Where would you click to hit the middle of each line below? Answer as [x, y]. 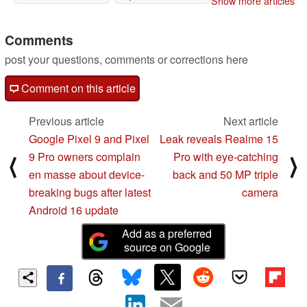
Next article [251, 121]
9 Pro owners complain [85, 157]
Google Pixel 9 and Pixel [89, 139]
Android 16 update [74, 210]
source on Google [167, 247]
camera [260, 193]
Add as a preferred [167, 234]
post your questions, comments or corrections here [126, 60]
